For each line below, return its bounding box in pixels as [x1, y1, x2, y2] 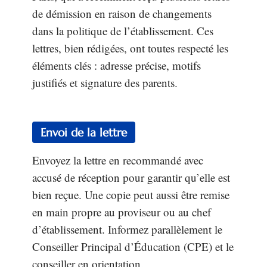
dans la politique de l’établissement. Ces [32, 23, 213, 39]
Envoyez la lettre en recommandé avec [32, 152, 203, 167]
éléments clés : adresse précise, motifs [32, 58, 201, 73]
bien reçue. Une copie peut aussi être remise [32, 187, 229, 202]
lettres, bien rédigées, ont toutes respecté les [32, 41, 228, 56]
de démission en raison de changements [32, 6, 212, 21]
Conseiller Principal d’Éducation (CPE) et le [32, 238, 234, 254]
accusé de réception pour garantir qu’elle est [32, 169, 230, 185]
